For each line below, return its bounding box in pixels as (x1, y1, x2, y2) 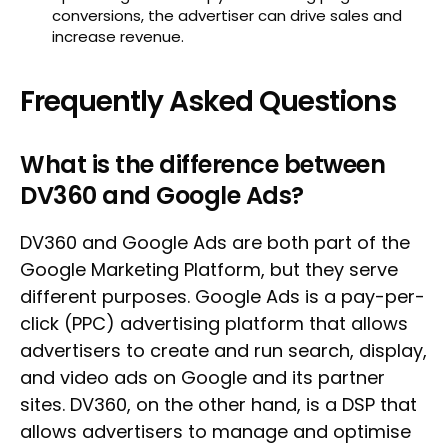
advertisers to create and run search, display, (20, 338, 427, 363)
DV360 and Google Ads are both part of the (20, 230, 410, 255)
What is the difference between (20, 148, 385, 181)
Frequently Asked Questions (20, 82, 396, 121)
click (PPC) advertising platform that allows (20, 311, 408, 336)
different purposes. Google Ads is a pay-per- (20, 284, 425, 309)
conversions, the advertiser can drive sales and (52, 5, 402, 26)
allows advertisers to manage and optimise (20, 419, 411, 444)
